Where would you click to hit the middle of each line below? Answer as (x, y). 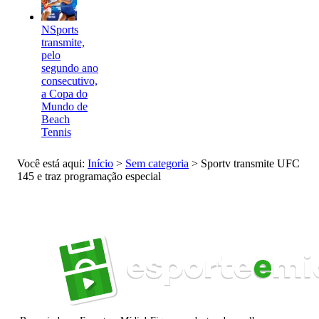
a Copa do (64, 93)
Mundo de (64, 106)
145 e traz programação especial (89, 176)
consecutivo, (69, 80)
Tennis (56, 132)
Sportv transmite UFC (250, 163)
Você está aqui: (52, 163)
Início (100, 163)
